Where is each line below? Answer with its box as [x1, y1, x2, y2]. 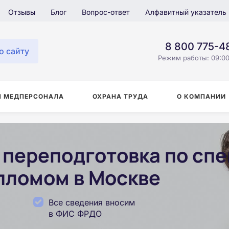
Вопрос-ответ [82, 7, 130, 16]
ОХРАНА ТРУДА [93, 93, 148, 100]
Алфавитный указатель [145, 7, 226, 16]
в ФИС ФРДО [49, 209, 102, 219]
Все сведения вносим [49, 197, 135, 208]
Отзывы [8, 7, 35, 16]
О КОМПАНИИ [177, 93, 226, 100]
